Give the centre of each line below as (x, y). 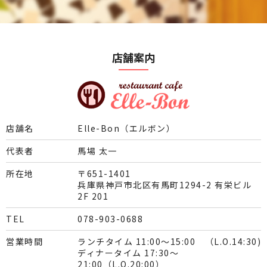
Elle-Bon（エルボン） (126, 128)
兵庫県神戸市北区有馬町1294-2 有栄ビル (164, 184)
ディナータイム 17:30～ (128, 252)
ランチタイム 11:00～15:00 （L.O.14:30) (169, 241)
